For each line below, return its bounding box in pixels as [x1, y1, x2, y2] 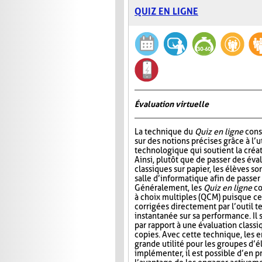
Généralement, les [135, 183, 204, 193]
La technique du [135, 127, 195, 137]
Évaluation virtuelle [135, 99, 209, 109]
